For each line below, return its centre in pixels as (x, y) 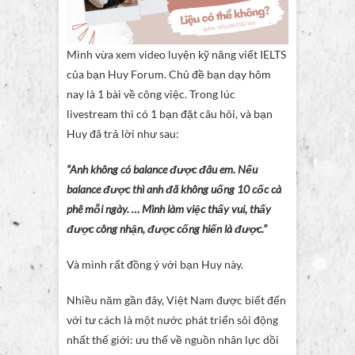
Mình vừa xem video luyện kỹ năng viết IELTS (176, 55)
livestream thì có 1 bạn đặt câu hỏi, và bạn (170, 114)
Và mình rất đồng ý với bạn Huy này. (155, 265)
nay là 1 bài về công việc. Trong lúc (151, 94)
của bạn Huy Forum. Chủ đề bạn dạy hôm (169, 74)
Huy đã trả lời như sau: (123, 134)
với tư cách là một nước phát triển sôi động (172, 320)
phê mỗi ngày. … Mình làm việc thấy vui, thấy (169, 209)
